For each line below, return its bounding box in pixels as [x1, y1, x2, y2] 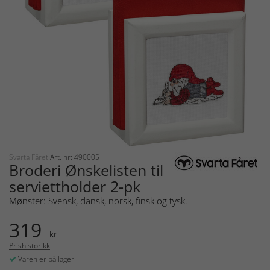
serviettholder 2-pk [9, 176, 140, 197]
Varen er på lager [16, 254, 74, 265]
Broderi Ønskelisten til [9, 160, 163, 181]
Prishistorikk [9, 240, 50, 251]
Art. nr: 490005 [50, 152, 99, 163]
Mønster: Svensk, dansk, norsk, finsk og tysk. [9, 195, 187, 207]
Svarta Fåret [9, 152, 50, 163]
